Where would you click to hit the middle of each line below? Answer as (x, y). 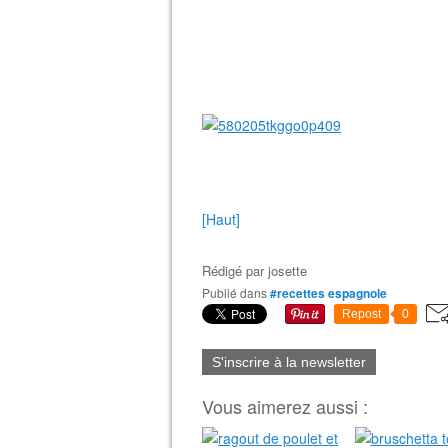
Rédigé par (235, 270)
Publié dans (238, 292)
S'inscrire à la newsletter (289, 362)
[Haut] (221, 219)
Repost (361, 314)
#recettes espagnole (328, 293)
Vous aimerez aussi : (285, 406)
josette (287, 270)
